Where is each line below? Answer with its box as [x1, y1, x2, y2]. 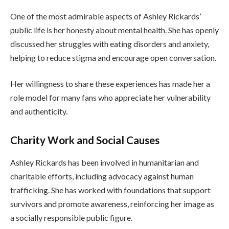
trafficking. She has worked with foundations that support [10, 185, 211, 195]
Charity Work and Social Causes [10, 133, 159, 146]
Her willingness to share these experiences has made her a [10, 79, 210, 89]
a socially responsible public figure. [10, 213, 132, 223]
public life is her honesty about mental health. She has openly [10, 25, 219, 35]
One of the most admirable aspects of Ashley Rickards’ [10, 11, 201, 21]
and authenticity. [10, 106, 67, 117]
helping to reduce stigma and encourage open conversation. [10, 52, 216, 62]
